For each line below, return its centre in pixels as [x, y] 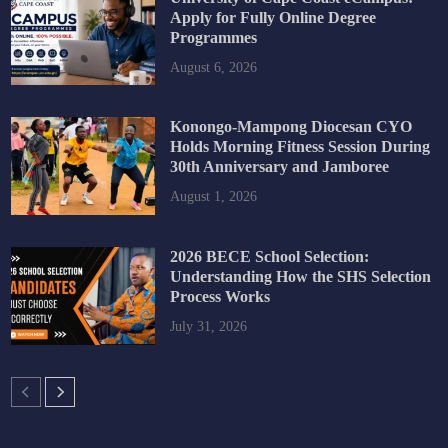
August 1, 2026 [213, 197]
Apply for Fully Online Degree [272, 17]
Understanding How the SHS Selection [300, 277]
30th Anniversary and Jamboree [279, 167]
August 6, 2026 [213, 67]
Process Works [219, 297]
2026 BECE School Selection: [269, 257]
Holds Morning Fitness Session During [299, 147]
